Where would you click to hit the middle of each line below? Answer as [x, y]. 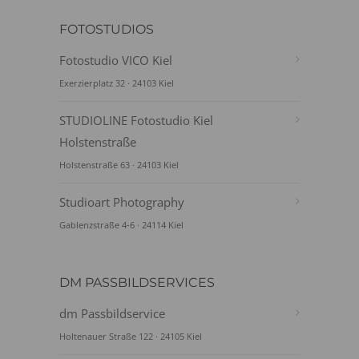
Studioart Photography [122, 202]
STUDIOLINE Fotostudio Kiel [136, 120]
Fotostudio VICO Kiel [116, 60]
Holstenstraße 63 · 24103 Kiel [119, 165]
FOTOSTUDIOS [107, 29]
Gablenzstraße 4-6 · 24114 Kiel [121, 225]
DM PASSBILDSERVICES [137, 282]
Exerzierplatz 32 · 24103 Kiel [117, 83]
